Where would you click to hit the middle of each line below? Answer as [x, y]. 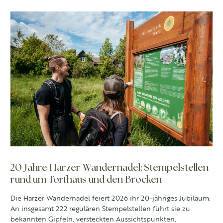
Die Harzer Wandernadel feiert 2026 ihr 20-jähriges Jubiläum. [111, 198]
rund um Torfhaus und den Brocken [86, 180]
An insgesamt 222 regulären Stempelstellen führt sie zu [100, 208]
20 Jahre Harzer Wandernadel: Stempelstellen [110, 168]
